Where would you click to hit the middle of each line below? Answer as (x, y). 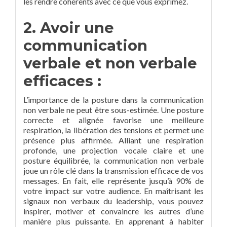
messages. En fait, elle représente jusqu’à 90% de (113, 181)
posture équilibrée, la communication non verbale (113, 160)
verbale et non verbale (110, 63)
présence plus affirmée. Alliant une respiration (113, 140)
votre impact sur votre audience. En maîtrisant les (113, 191)
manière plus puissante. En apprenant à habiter (113, 221)
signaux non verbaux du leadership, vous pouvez (113, 201)
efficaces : (62, 81)
